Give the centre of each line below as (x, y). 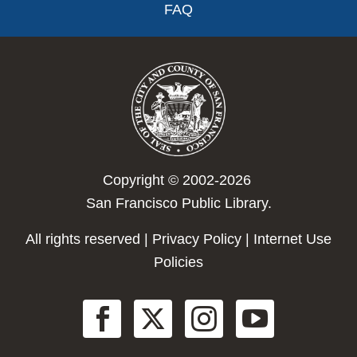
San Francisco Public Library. (178, 203)
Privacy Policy (197, 239)
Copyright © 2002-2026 (178, 180)
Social (43, 312)
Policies (178, 262)
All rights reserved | (89, 239)
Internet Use (292, 239)
